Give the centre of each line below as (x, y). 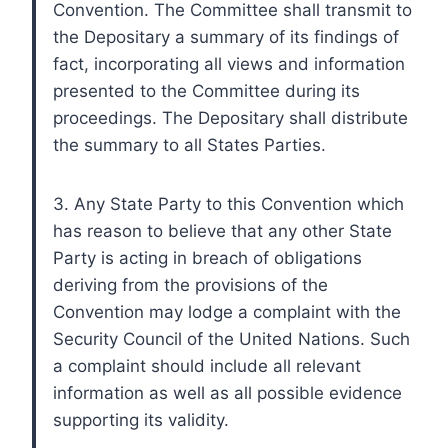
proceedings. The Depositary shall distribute (230, 117)
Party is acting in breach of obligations (207, 257)
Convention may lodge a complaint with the (227, 311)
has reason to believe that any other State (222, 230)
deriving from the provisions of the (190, 284)
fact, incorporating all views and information (229, 63)
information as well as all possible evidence (227, 392)
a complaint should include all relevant (207, 365)
